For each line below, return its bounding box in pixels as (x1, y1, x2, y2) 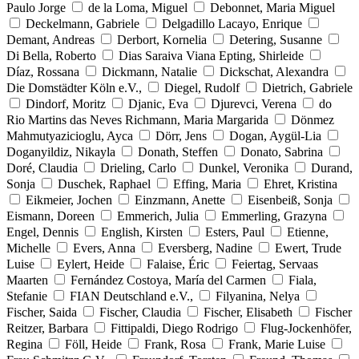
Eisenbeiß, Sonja (248, 192, 333, 207)
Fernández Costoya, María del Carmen (71, 272, 266, 287)
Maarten (6, 272, 51, 287)
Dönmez (291, 112, 334, 127)
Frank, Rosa (144, 337, 206, 351)
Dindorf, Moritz (26, 96, 106, 111)
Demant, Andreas (6, 32, 95, 46)
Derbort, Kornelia (117, 32, 207, 46)
